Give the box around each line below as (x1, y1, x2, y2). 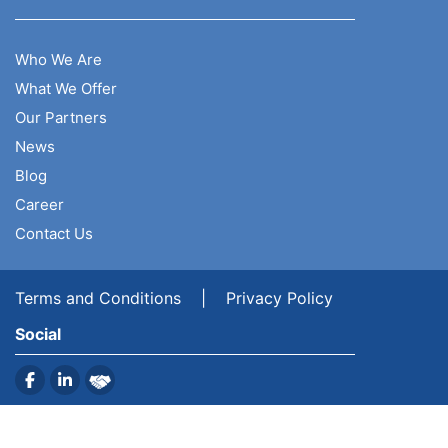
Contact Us (15, 224, 93, 244)
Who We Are (15, 50, 102, 70)
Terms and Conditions (15, 288, 181, 309)
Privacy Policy (226, 288, 333, 309)
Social (15, 324, 61, 345)
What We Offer (15, 79, 117, 99)
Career (15, 195, 64, 215)
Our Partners (15, 108, 107, 128)
